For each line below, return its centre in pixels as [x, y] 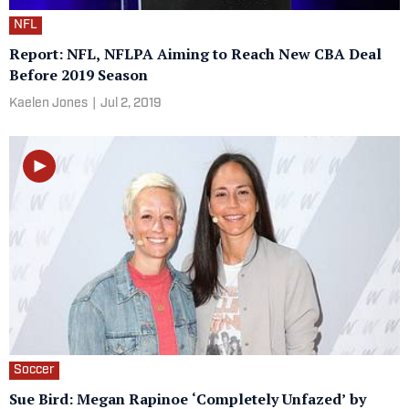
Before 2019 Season [79, 74]
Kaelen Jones [48, 103]
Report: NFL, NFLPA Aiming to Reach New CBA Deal [195, 53]
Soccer [34, 371]
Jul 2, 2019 [131, 103]
